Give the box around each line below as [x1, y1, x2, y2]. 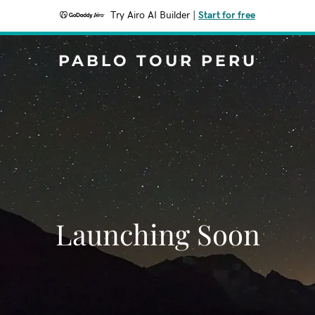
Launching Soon [55, 215, 260, 252]
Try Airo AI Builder [110, 11, 190, 20]
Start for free [198, 11, 255, 20]
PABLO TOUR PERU [58, 51, 257, 70]
